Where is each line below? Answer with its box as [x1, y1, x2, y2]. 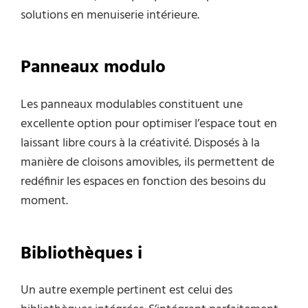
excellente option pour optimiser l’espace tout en [21, 114, 277, 135]
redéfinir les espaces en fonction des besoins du [21, 172, 266, 192]
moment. [21, 191, 68, 212]
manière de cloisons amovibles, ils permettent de [21, 153, 274, 173]
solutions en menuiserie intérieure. [21, 5, 199, 25]
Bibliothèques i [21, 239, 142, 268]
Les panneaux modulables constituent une [21, 95, 243, 115]
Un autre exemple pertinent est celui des [21, 280, 232, 301]
